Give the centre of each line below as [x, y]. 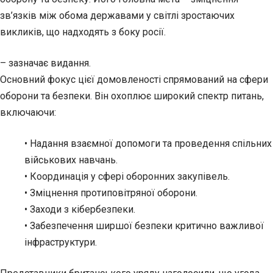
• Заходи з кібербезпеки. [80, 210]
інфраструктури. [61, 243]
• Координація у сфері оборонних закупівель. [127, 177]
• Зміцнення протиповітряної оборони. [111, 193]
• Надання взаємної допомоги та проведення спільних [148, 144]
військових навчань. [71, 160]
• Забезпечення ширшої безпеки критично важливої [144, 226]
